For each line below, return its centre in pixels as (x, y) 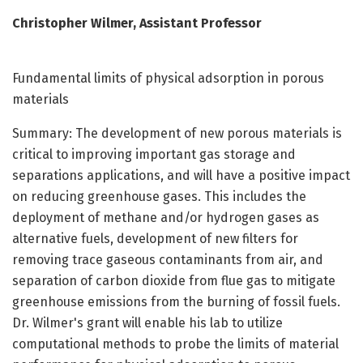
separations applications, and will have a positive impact (181, 175)
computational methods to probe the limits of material (175, 344)
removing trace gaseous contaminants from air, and (168, 259)
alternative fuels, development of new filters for (155, 238)
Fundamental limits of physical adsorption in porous (168, 78)
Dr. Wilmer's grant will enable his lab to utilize (147, 322)
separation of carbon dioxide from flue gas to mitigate (174, 280)
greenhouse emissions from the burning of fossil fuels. (176, 301)
